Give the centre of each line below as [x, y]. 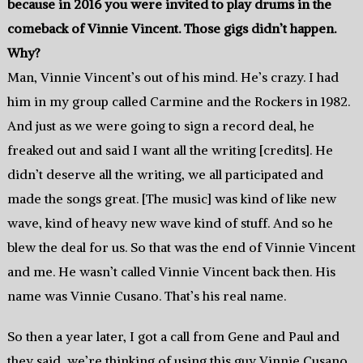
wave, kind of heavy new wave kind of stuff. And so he [170, 223]
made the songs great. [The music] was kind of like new [171, 199]
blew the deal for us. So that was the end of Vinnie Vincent [181, 248]
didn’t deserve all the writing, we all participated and [165, 175]
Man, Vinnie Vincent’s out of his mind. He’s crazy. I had [173, 77]
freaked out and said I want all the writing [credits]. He [170, 150]
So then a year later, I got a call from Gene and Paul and [173, 337]
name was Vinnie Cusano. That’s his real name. [146, 296]
